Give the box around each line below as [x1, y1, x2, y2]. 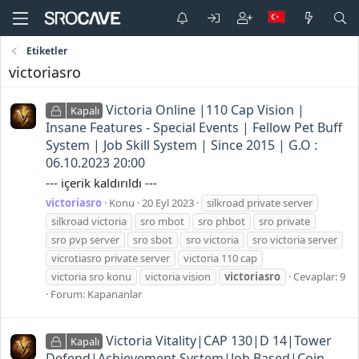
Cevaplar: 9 [293, 268, 345, 284]
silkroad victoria [51, 213, 127, 228]
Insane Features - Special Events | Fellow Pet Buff [46, 119, 342, 137]
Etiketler [26, 44, 68, 58]
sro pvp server [51, 232, 119, 247]
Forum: [50, 286, 87, 301]
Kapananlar [87, 286, 142, 301]
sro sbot [133, 232, 172, 247]
